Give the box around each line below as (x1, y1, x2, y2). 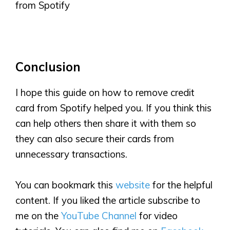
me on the (15, 209, 61, 222)
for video (137, 209, 178, 222)
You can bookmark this (15, 178, 116, 191)
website (116, 178, 150, 191)
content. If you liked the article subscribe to (15, 194, 200, 206)
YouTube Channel (61, 209, 137, 222)
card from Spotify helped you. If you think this (15, 101, 212, 114)
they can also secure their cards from (15, 132, 174, 145)
